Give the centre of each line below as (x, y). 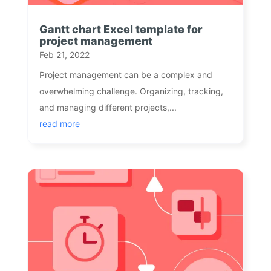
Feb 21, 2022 (64, 54)
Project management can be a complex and (126, 74)
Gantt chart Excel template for (121, 29)
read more (59, 123)
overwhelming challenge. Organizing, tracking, (131, 91)
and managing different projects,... (108, 107)
